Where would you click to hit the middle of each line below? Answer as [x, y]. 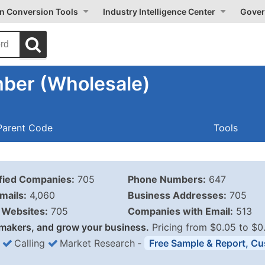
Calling [30, 243]
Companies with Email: [180, 211]
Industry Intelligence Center [159, 12]
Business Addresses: [177, 195]
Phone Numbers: [167, 179]
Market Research [97, 243]
